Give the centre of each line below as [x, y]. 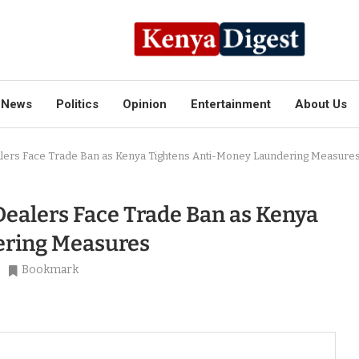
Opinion [145, 104]
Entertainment [231, 104]
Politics [77, 104]
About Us [321, 104]
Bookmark [50, 270]
